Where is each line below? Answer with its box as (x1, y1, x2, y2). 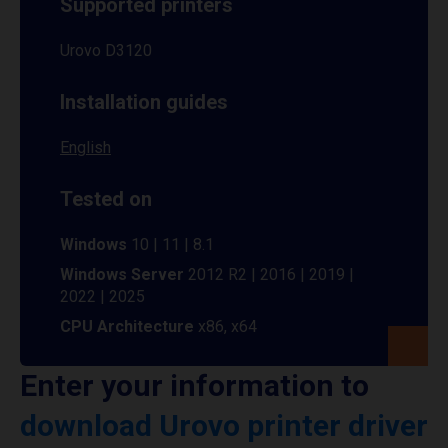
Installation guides (60, 90, 228, 114)
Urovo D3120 (60, 41, 152, 60)
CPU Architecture (60, 317, 198, 336)
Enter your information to (20, 368, 369, 403)
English (60, 138, 111, 157)
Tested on (60, 187, 152, 211)
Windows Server (60, 265, 184, 284)
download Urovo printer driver (20, 408, 428, 443)
